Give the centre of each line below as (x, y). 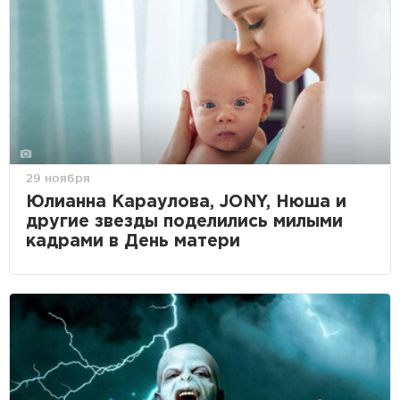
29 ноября (58, 177)
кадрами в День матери (133, 241)
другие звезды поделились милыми (184, 221)
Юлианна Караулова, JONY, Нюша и (186, 202)
